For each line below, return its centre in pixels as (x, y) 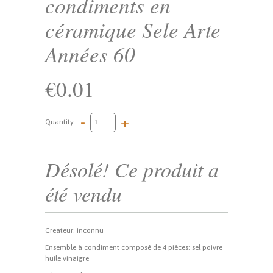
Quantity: (60, 122)
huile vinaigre (67, 258)
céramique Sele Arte (133, 29)
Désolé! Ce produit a (132, 169)
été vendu (83, 193)
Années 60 (90, 54)
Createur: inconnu (74, 230)
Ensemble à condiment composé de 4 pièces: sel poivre (134, 247)
